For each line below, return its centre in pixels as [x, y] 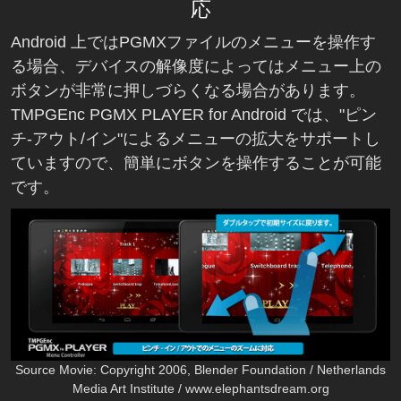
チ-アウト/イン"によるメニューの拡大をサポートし [196, 139]
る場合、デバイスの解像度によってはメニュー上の [196, 67]
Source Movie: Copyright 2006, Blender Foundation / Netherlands [200, 370]
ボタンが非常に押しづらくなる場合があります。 [188, 91]
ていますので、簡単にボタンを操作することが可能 [196, 163]
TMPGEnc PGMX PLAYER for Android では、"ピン [194, 115]
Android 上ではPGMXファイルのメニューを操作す [193, 43]
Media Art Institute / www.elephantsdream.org [200, 389]
